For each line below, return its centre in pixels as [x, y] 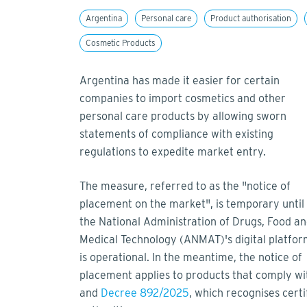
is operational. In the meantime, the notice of [191, 258]
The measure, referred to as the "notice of [185, 186]
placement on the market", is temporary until [192, 204]
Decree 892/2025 [145, 293]
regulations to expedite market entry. [173, 152]
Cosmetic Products [121, 43]
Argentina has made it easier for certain [180, 81]
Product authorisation [251, 19]
